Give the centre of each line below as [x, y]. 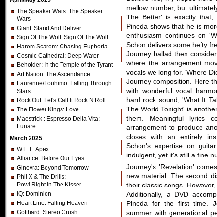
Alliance [28, 158]
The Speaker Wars [41, 11]
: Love [71, 109]
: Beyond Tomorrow [63, 168]
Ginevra [27, 168]
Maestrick [30, 119]
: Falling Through [90, 83]
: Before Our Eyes [61, 158]
